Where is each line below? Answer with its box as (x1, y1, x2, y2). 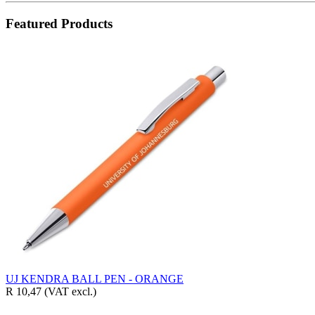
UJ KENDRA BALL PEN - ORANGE (6, 272, 184, 285)
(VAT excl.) (44, 285, 96, 297)
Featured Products (6, 15, 112, 31)
